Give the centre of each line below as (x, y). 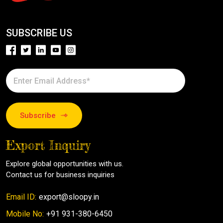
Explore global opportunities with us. (65, 164)
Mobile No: (25, 214)
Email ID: (21, 197)
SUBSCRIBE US (39, 33)
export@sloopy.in (69, 197)
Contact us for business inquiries (60, 175)
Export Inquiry (48, 146)
